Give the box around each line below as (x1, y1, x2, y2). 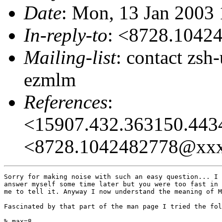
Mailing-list (24, 46, 116, 68)
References (24, 91, 108, 112)
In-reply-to (24, 24, 108, 46)
